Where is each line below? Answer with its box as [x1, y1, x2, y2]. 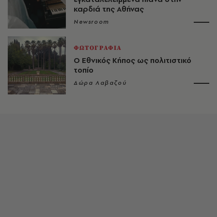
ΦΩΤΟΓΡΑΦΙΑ [74, 44, 122, 52]
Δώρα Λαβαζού [74, 78, 127, 87]
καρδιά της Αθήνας [74, 3, 144, 14]
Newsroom [74, 17, 109, 26]
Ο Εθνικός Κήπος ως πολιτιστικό [74, 55, 191, 65]
